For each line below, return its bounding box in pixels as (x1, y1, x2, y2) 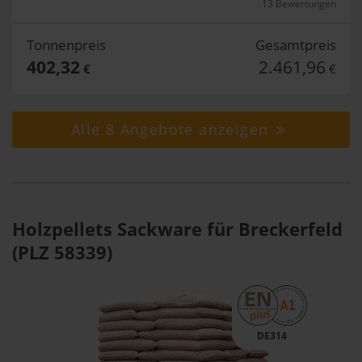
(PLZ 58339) (12, 239, 112, 265)
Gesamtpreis (255, 36, 336, 54)
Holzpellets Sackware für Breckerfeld (12, 216, 343, 242)
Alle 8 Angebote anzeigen (70, 120, 274, 139)
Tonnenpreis (26, 36, 106, 54)
